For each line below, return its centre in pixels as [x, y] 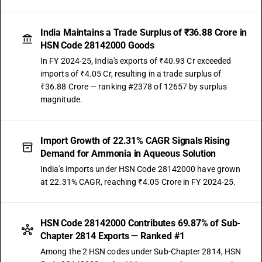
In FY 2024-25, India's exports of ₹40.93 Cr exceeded [136, 61]
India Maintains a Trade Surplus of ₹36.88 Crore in [144, 32]
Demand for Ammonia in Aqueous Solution [128, 154]
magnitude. [61, 99]
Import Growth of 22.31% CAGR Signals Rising [135, 141]
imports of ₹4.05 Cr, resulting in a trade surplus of [131, 74]
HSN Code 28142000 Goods [97, 45]
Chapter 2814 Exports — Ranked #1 [113, 236]
